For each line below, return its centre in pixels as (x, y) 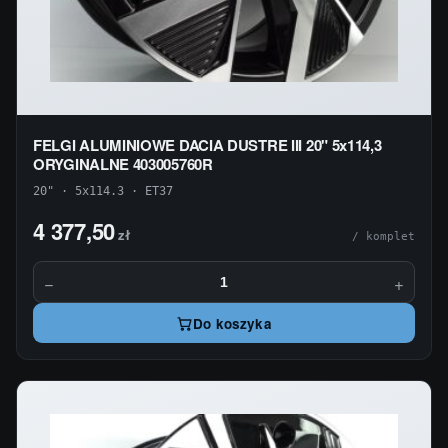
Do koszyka (232, 323)
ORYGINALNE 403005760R (123, 164)
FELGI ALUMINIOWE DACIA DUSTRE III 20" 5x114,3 (207, 145)
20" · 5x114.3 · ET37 (103, 191)
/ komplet (383, 237)
